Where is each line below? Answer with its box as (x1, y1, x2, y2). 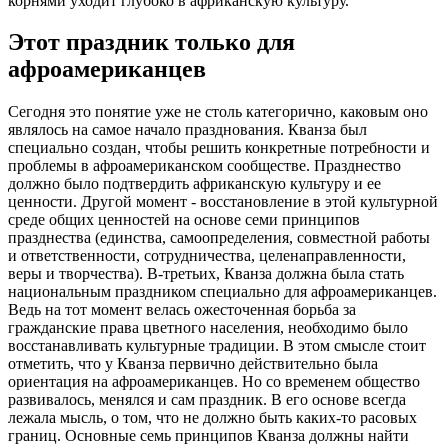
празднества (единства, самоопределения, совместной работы (8, 229, 430, 247)
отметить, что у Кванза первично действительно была (8, 355, 378, 373)
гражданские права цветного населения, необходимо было (8, 319, 408, 337)
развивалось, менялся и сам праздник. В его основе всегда (8, 391, 406, 409)
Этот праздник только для (8, 29, 295, 56)
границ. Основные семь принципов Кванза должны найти (8, 427, 409, 445)
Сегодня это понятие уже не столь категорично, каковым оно (8, 103, 428, 121)
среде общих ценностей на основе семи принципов (8, 211, 360, 229)
